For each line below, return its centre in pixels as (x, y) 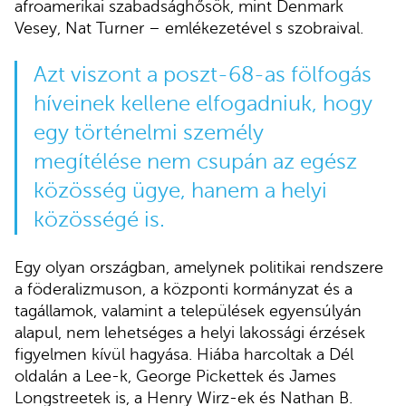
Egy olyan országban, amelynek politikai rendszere (199, 268)
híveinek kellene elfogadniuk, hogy (203, 104)
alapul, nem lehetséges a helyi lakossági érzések (190, 333)
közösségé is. (99, 220)
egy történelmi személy (148, 133)
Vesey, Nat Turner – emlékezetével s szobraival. (189, 29)
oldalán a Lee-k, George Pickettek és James (175, 377)
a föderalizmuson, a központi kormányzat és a (184, 290)
